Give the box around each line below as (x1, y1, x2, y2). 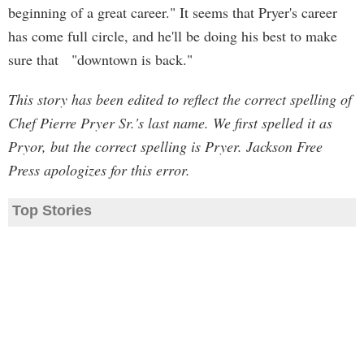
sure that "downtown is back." (8, 50, 193, 69)
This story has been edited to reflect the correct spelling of (8, 89, 352, 109)
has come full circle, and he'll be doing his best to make (8, 26, 337, 45)
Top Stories (12, 202, 92, 219)
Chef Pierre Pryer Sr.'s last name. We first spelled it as (8, 113, 332, 132)
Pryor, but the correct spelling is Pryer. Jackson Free (8, 136, 323, 156)
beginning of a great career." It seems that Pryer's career (8, 2, 337, 22)
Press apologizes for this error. (8, 160, 190, 180)
